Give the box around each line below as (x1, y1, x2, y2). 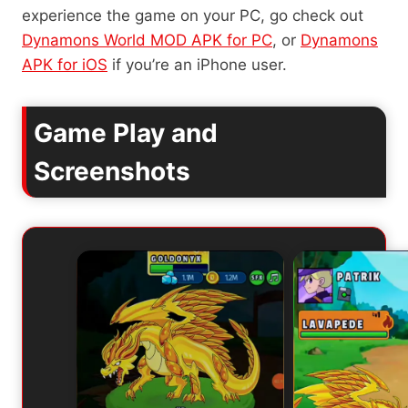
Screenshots (34, 155, 190, 187)
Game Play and (34, 117, 218, 148)
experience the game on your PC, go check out (22, 5, 363, 25)
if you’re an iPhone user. (107, 55, 287, 74)
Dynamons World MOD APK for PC (22, 30, 272, 49)
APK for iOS (22, 55, 107, 74)
